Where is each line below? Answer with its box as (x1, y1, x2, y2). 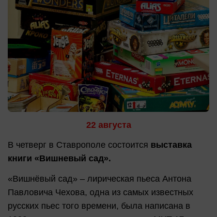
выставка (151, 140, 192, 150)
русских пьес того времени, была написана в (8, 201, 190, 211)
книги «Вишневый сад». (8, 154, 111, 164)
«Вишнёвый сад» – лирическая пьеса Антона (8, 173, 191, 184)
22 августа (86, 120, 131, 130)
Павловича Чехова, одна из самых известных (8, 187, 193, 197)
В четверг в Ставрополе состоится (8, 140, 151, 150)
